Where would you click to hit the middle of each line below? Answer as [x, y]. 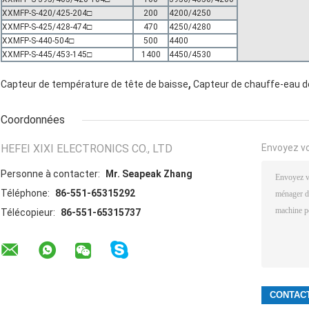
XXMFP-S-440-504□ [38, 40]
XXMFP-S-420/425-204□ [47, 13]
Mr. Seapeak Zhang [149, 173]
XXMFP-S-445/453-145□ [47, 54]
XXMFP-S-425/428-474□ [47, 27]
